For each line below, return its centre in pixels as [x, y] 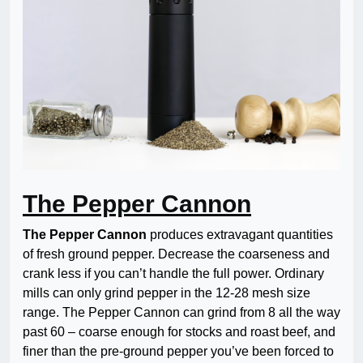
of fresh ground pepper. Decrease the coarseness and [176, 254]
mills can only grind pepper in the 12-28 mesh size [167, 293]
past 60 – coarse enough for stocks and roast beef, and [179, 332]
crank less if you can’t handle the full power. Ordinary [173, 274]
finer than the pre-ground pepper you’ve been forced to [178, 352]
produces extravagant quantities [240, 235]
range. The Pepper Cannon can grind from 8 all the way [181, 313]
